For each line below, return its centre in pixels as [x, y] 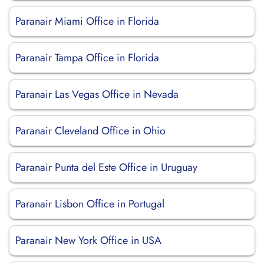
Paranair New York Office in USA [88, 240]
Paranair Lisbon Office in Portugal [90, 204]
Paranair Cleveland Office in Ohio [90, 131]
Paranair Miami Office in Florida [87, 21]
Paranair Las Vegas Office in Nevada [97, 94]
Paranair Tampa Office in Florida [87, 58]
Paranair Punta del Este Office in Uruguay [106, 167]
